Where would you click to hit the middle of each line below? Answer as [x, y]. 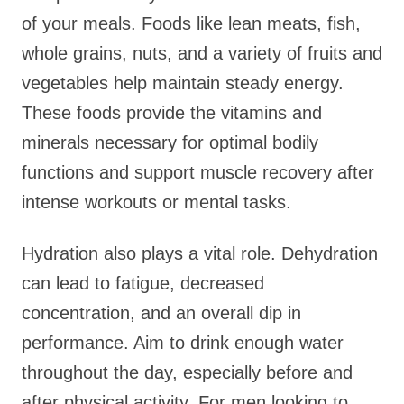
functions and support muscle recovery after [198, 172]
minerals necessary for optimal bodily [170, 142]
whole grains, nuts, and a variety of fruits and [202, 53]
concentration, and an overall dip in [161, 313]
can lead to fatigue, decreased [143, 283]
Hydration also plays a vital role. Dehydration [200, 253]
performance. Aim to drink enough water [183, 343]
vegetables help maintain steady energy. [183, 83]
